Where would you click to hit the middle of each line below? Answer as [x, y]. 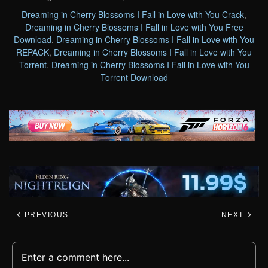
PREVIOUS [45, 215]
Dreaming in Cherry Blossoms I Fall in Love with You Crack [133, 14]
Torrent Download [134, 77]
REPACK [33, 52]
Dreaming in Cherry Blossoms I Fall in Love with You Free [134, 27]
